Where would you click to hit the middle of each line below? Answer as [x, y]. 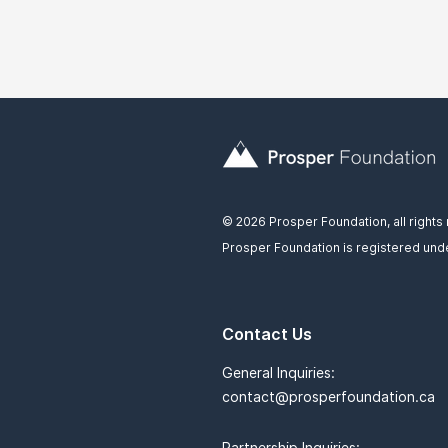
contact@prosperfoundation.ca [328, 396]
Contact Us [267, 334]
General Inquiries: [278, 372]
